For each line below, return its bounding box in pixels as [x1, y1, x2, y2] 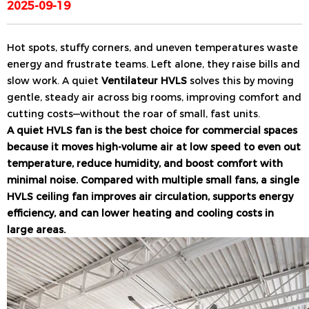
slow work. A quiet [7, 72, 101, 87]
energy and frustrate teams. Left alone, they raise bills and [7, 56, 300, 70]
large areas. [7, 221, 66, 236]
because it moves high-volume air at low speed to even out [7, 139, 301, 153]
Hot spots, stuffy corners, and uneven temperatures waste [7, 39, 298, 54]
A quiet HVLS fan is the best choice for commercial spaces [7, 122, 297, 137]
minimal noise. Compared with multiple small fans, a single [7, 172, 299, 186]
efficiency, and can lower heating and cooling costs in [7, 205, 274, 219]
